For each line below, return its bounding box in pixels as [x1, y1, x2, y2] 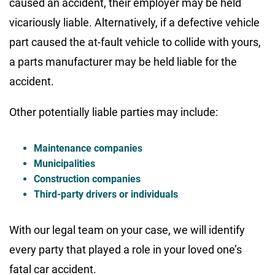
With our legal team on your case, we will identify [9, 223, 245, 236]
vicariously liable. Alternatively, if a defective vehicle [9, 15, 260, 29]
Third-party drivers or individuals [34, 188, 178, 200]
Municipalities [34, 157, 95, 169]
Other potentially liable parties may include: [9, 105, 218, 118]
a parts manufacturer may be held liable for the [9, 55, 237, 68]
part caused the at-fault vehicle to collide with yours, [9, 35, 261, 48]
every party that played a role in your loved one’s [9, 242, 242, 256]
